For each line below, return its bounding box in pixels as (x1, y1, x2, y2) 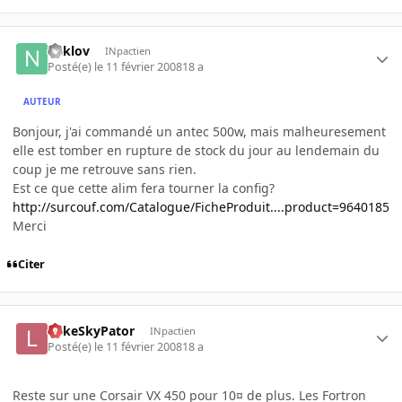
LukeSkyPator (48, 321, 135, 339)
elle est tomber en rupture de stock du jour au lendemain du (13, 142, 380, 160)
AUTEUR (23, 94, 62, 108)
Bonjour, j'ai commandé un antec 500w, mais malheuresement (13, 123, 386, 141)
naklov (48, 41, 91, 59)
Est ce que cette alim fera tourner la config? (13, 179, 275, 197)
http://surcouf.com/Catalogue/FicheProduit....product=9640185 (13, 198, 389, 216)
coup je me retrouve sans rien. (13, 161, 197, 179)
